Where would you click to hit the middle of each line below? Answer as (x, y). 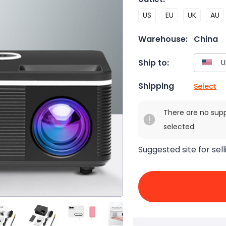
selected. (180, 127)
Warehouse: (163, 39)
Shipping (156, 86)
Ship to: (154, 63)
